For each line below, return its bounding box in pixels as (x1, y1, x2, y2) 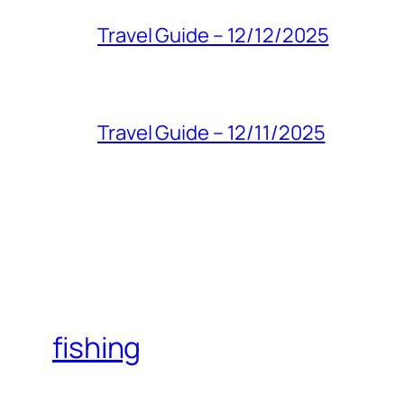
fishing (52, 327, 142, 368)
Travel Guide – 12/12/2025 (97, 21, 329, 49)
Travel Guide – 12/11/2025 (97, 118, 326, 146)
